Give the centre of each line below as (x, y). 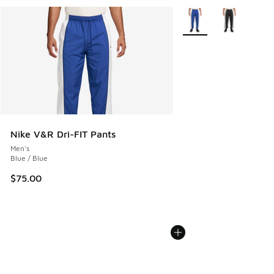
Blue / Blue (29, 158)
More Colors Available (220, 15)
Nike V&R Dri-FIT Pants (63, 134)
